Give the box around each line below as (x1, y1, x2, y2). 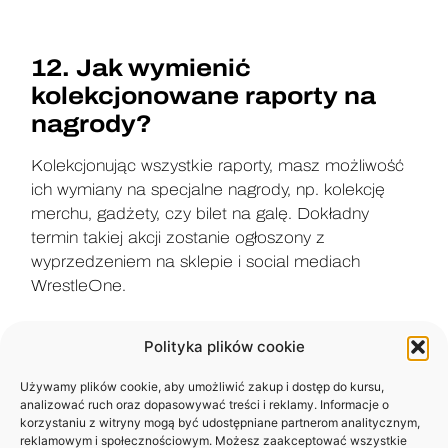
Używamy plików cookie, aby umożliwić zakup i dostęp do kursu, (20, 378, 384, 394)
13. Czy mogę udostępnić (31, 351, 354, 378)
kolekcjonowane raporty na (31, 82, 377, 109)
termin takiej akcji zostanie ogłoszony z (31, 228, 326, 246)
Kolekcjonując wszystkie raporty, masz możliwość (31, 156, 405, 174)
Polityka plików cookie (143, 336, 305, 356)
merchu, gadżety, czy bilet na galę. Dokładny (31, 204, 370, 222)
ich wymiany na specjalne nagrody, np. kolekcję (31, 180, 386, 198)
